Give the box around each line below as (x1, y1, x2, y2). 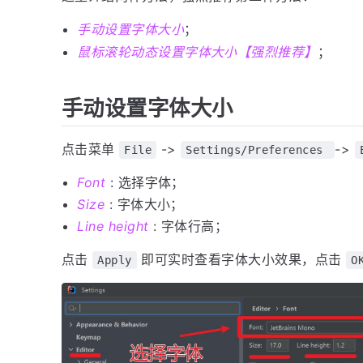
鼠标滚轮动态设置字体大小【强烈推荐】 (77, 43, 318, 60)
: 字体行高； (148, 218, 228, 235)
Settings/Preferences (186, 143, 331, 156)
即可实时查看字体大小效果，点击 (136, 251, 347, 268)
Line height (77, 218, 149, 235)
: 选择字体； (105, 173, 185, 190)
